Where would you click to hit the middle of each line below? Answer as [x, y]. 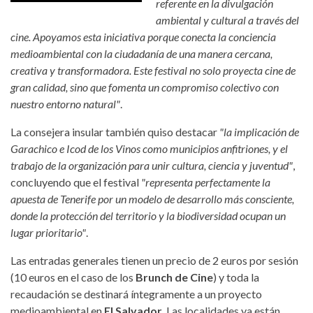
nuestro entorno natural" [65, 103]
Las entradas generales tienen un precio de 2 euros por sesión [154, 260]
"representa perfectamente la [206, 182]
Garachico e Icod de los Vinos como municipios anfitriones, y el [149, 148]
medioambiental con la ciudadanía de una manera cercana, [141, 53]
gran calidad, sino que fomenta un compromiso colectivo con [145, 87]
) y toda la [236, 277]
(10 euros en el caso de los [73, 277]
